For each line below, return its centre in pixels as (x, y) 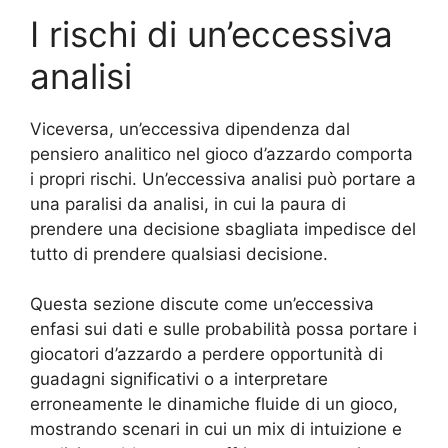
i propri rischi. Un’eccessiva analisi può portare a (223, 178)
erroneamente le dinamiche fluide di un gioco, (214, 404)
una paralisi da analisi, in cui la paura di (188, 203)
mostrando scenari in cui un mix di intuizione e (216, 429)
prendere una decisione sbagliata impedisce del (223, 228)
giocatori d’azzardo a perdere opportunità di (206, 354)
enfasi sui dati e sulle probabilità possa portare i (223, 329)
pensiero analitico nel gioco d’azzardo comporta (221, 153)
